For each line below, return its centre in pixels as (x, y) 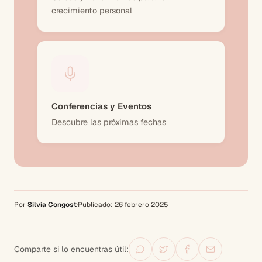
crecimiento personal (92, 10)
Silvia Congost (52, 204)
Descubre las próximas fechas (109, 122)
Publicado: (96, 204)
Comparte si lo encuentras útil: (71, 249)
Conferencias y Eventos (101, 106)
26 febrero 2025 (142, 204)
